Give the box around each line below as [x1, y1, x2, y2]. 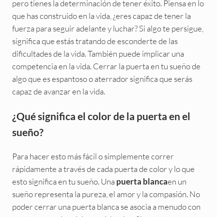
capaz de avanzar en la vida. [12, 86, 105, 96]
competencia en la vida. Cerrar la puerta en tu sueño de [12, 61, 201, 71]
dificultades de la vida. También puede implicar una [12, 48, 184, 59]
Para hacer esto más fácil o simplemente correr [12, 151, 174, 161]
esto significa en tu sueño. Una [12, 176, 115, 186]
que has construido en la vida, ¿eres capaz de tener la [12, 10, 191, 21]
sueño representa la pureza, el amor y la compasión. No [12, 188, 200, 199]
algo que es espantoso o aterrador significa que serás [12, 73, 192, 84]
